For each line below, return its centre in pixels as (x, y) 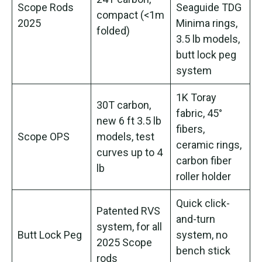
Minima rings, (207, 23)
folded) (113, 30)
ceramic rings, (209, 144)
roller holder (204, 176)
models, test (125, 136)
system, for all (129, 226)
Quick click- (203, 203)
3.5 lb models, (208, 39)
